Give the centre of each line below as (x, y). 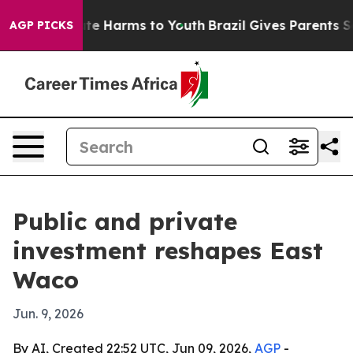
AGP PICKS (41, 25)
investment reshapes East (168, 251)
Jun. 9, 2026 (48, 314)
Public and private (125, 221)
